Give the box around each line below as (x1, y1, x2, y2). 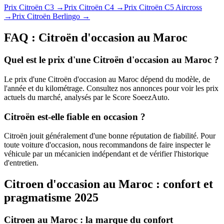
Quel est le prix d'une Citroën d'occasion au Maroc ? (4, 54, 219, 65)
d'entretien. (4, 158, 38, 167)
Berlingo (52, 12, 80, 21)
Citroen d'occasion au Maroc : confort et (4, 177, 213, 191)
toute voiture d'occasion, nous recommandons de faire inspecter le (4, 140, 210, 149)
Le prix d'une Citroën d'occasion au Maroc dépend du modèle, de (4, 74, 210, 83)
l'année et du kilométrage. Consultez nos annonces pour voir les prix (4, 83, 218, 92)
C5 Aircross (164, 3, 202, 12)
